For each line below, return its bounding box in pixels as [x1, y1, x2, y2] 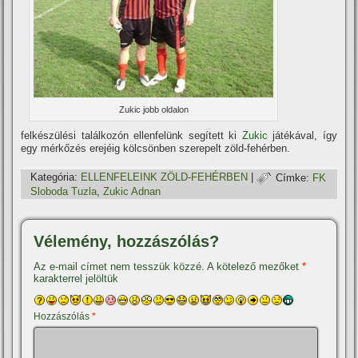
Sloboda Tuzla [30, 185, 97, 198]
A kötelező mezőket [207, 261, 303, 273]
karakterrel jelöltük [34, 272, 119, 285]
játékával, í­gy [267, 129, 337, 142]
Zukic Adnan [103, 185, 161, 198]
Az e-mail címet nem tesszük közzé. [34, 261, 205, 273]
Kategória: [30, 171, 78, 184]
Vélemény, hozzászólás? [34, 233, 220, 251]
